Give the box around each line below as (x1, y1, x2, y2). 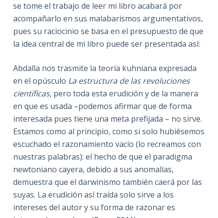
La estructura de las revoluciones (68, 75, 190, 86)
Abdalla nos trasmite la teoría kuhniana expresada (13, 62, 197, 73)
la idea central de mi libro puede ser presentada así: (13, 38, 200, 49)
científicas (13, 88, 50, 99)
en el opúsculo (13, 75, 68, 86)
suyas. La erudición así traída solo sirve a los (13, 189, 174, 200)
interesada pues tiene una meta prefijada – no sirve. (13, 113, 202, 124)
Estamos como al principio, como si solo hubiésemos (13, 126, 204, 137)
